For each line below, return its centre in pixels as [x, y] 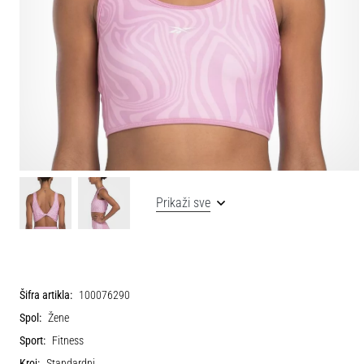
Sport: [32, 340]
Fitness [68, 340]
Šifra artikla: [46, 295]
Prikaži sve [183, 202]
